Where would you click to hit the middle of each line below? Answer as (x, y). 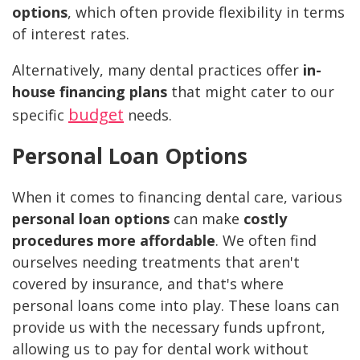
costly (265, 219)
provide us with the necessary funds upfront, (169, 327)
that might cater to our (251, 92)
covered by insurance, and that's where (148, 284)
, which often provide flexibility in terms (206, 12)
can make (207, 219)
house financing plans (90, 92)
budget (96, 115)
